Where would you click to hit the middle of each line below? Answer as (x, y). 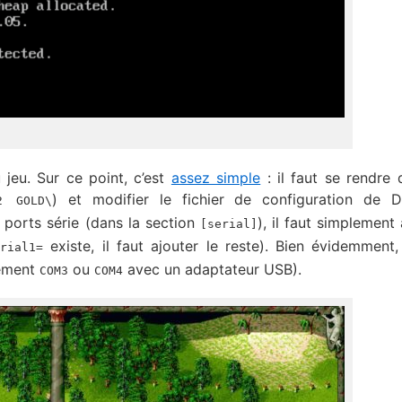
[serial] (228, 224)
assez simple (216, 178)
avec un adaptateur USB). (212, 269)
